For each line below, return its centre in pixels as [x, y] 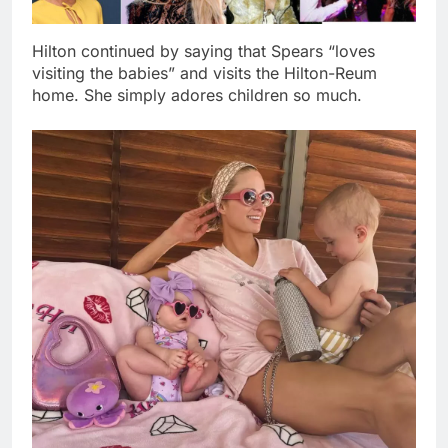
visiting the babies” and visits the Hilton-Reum [204, 73]
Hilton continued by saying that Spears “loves [203, 51]
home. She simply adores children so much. [197, 95]
